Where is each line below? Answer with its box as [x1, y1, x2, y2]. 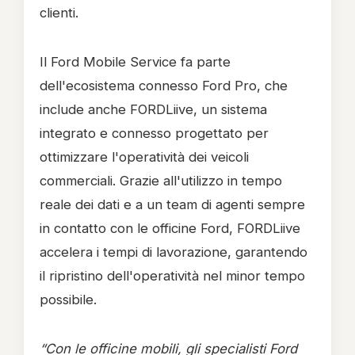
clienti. [40, 5, 78, 21]
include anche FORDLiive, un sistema [40, 101, 267, 117]
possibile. [40, 292, 97, 307]
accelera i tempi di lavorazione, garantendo [40, 244, 307, 260]
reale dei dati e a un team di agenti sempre [40, 197, 305, 212]
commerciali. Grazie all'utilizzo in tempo [40, 173, 282, 189]
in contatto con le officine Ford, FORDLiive [40, 220, 300, 236]
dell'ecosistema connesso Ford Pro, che [40, 78, 288, 94]
